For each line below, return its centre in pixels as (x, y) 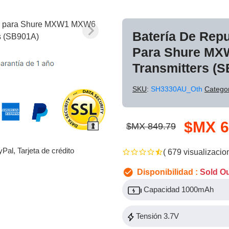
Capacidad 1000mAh (178, 190)
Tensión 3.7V (156, 216)
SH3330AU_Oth (178, 89)
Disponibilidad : (167, 172)
